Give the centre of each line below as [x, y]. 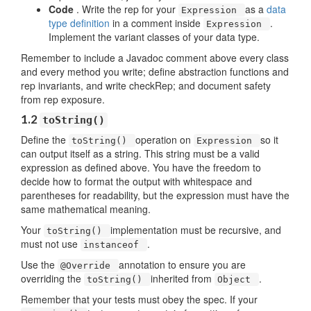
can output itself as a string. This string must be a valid [140, 153]
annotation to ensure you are [182, 264]
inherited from [183, 278]
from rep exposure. [63, 99]
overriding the [52, 278]
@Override [88, 266]
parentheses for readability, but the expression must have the [155, 195]
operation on [165, 140]
